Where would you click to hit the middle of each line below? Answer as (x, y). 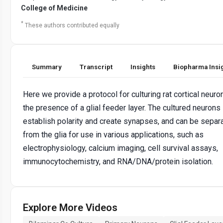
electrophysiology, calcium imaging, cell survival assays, (120, 148)
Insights (143, 67)
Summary (47, 67)
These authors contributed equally (72, 26)
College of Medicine (54, 8)
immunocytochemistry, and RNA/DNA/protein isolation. (118, 162)
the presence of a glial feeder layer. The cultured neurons (122, 108)
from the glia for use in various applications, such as (113, 135)
